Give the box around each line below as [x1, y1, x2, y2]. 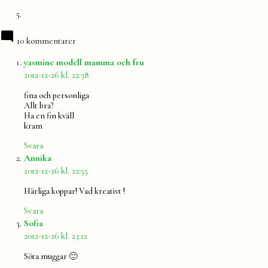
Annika [24, 153, 51, 164]
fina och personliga [24, 90, 89, 100]
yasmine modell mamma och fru [24, 57, 144, 68]
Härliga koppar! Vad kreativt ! [24, 185, 125, 196]
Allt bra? [24, 100, 53, 111]
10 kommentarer [17, 35, 76, 47]
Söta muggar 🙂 [24, 251, 77, 261]
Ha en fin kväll [24, 110, 74, 121]
